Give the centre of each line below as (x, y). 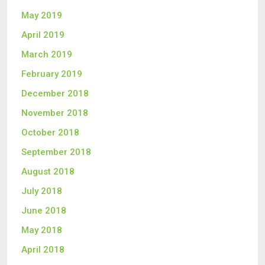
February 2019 (52, 74)
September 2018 (56, 152)
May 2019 (42, 15)
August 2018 (48, 172)
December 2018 (55, 93)
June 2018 (44, 211)
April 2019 (43, 35)
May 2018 (42, 230)
